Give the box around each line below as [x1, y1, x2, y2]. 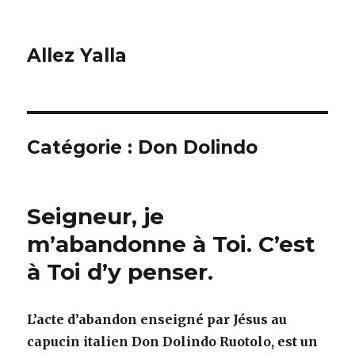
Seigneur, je [27, 203, 165, 230]
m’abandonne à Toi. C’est [27, 231, 316, 258]
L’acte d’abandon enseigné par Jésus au [27, 311, 288, 327]
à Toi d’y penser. [27, 258, 214, 285]
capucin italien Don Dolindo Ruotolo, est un [27, 334, 319, 349]
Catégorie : [27, 136, 139, 158]
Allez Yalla [27, 44, 128, 67]
